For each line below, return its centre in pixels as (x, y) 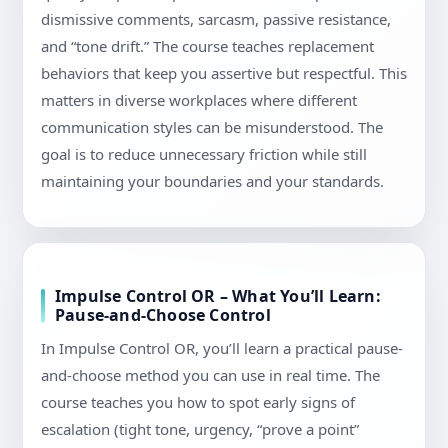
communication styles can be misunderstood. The (212, 127)
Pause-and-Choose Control (163, 315)
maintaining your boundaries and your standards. (212, 181)
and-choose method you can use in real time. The (210, 375)
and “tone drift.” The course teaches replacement (207, 46)
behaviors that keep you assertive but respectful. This (224, 73)
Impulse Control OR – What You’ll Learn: (218, 296)
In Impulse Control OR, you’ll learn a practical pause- (222, 348)
